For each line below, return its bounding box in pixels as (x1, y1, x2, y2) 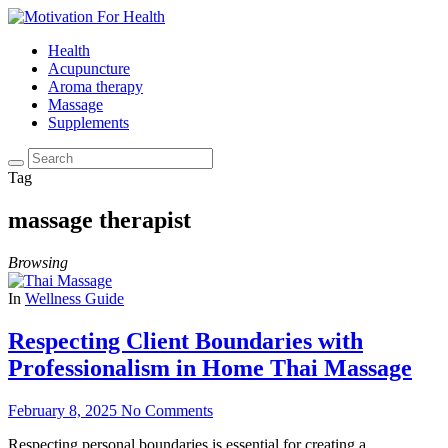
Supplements (48, 114, 129, 131)
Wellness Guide (25, 289, 124, 307)
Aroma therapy (48, 78, 143, 95)
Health (48, 42, 90, 59)
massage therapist (8, 206, 191, 233)
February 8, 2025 (8, 401, 117, 419)
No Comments (121, 401, 213, 419)
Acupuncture (48, 60, 130, 77)
